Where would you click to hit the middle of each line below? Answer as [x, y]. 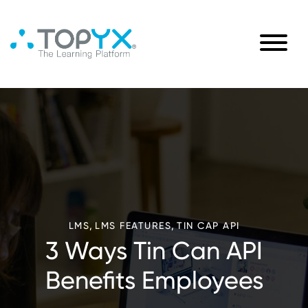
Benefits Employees [154, 280]
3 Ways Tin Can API [154, 251]
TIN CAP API [208, 225]
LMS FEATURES [133, 225]
